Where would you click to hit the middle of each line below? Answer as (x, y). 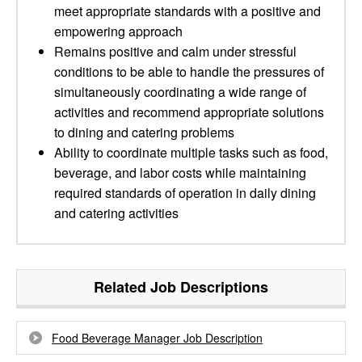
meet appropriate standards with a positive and (187, 11)
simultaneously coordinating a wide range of (180, 92)
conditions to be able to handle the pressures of (189, 72)
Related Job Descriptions (181, 287)
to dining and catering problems (144, 132)
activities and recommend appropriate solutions (189, 112)
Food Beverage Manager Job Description (157, 338)
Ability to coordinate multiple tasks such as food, (191, 152)
